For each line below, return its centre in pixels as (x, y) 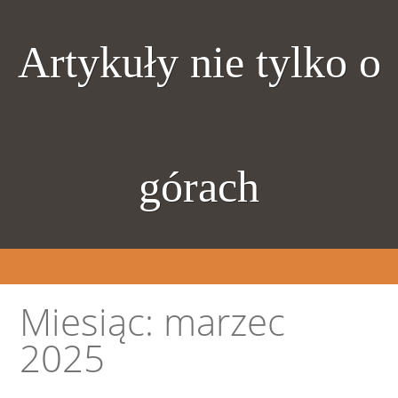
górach (199, 187)
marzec (225, 322)
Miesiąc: (92, 322)
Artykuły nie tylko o (199, 62)
